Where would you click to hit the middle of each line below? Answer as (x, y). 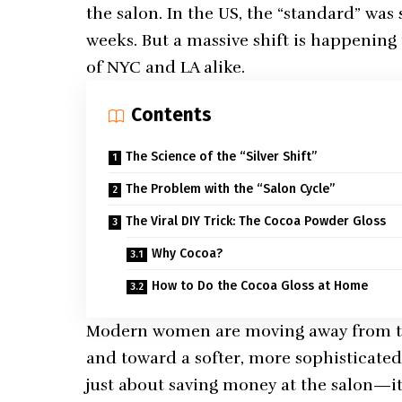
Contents (172, 115)
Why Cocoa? (188, 254)
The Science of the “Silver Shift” (222, 157)
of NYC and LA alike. (166, 68)
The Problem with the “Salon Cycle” (231, 189)
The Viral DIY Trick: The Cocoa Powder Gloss (256, 222)
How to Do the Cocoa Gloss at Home (260, 286)
